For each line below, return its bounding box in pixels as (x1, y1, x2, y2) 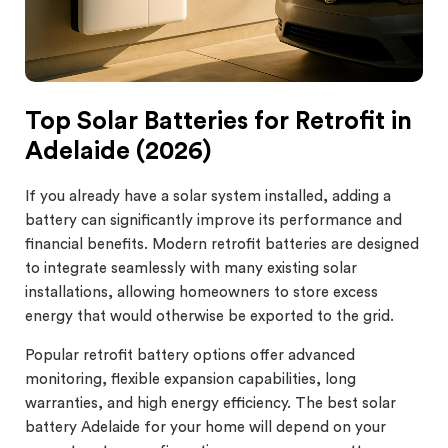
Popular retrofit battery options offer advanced (25, 347, 355, 363)
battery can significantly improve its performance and (25, 212, 402, 228)
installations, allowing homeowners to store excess (25, 284, 378, 300)
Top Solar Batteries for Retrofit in (25, 108, 412, 134)
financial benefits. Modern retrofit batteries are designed (25, 236, 419, 252)
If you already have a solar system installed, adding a (25, 188, 391, 204)
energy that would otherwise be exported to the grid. (25, 308, 394, 324)
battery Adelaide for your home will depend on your (25, 419, 386, 435)
